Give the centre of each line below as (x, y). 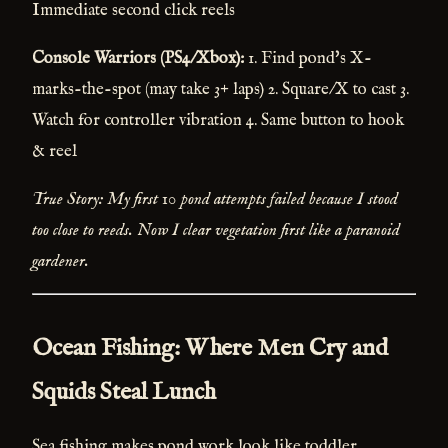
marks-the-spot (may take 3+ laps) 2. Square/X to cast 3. (220, 89)
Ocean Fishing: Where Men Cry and (210, 348)
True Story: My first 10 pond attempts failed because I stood (215, 199)
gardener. (60, 261)
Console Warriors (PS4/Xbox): (138, 58)
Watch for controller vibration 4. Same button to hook (218, 120)
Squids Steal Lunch (124, 392)
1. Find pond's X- (308, 58)
